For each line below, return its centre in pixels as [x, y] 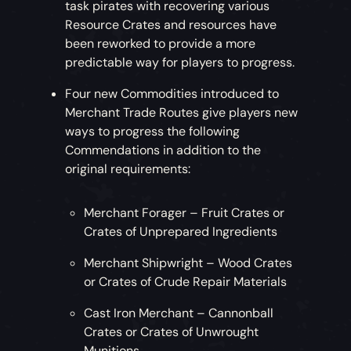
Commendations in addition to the [163, 150]
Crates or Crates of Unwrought [172, 331]
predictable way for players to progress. [180, 62]
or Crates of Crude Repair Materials [186, 281]
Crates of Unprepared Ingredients [181, 231]
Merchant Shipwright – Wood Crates [188, 262]
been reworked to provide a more [161, 43]
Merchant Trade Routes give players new [182, 112]
